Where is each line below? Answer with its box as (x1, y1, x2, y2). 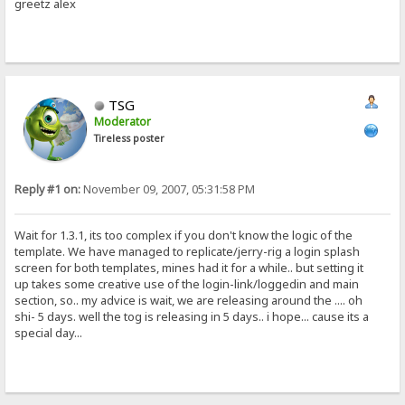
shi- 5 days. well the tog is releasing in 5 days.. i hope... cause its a (14, 308, 370, 325)
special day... (14, 325, 83, 342)
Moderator (94, 113, 152, 129)
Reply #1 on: (14, 181, 81, 197)
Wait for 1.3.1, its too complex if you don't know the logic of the (14, 227, 353, 244)
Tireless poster (94, 131, 165, 145)
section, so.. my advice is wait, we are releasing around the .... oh (14, 292, 363, 309)
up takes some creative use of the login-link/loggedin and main (14, 276, 360, 293)
